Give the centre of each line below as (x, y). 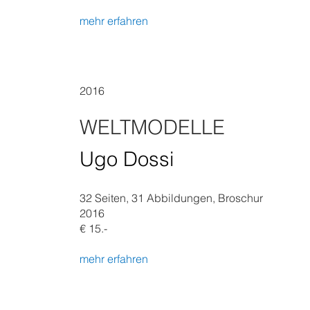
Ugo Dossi (127, 159)
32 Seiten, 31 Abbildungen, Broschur (171, 198)
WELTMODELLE (152, 127)
